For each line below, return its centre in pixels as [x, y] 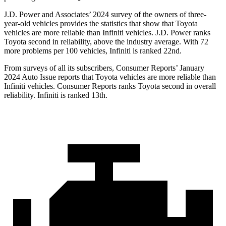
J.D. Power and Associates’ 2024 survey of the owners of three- [105, 15]
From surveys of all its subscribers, [60, 68]
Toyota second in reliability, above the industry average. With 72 [106, 42]
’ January [190, 68]
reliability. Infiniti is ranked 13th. [56, 95]
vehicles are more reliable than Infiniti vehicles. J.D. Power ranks [107, 33]
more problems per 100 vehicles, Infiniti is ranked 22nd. [93, 51]
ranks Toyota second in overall [166, 86]
